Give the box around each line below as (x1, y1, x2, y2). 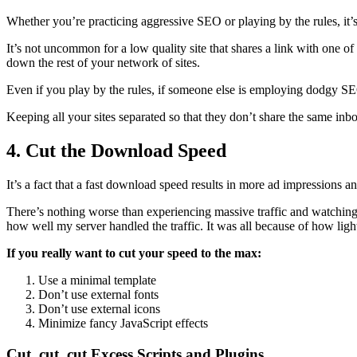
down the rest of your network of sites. (6, 56, 200, 70)
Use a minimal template (38, 273, 156, 288)
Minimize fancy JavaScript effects (38, 316, 208, 331)
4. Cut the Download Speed (6, 140, 226, 162)
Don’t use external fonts (38, 288, 159, 302)
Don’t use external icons (38, 302, 160, 316)
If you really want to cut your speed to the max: (6, 246, 261, 261)
